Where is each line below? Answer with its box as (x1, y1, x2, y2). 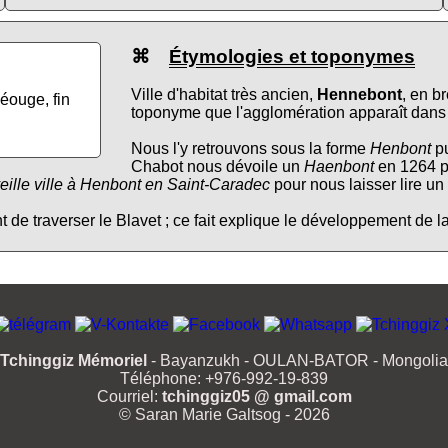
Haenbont (304, 158, 374, 176)
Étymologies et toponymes (169, 45, 415, 67)
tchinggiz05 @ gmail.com (161, 388, 352, 406)
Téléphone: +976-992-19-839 (120, 370, 328, 388)
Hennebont (317, 86, 402, 104)
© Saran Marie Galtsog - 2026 (118, 406, 330, 424)
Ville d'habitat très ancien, (131, 86, 317, 104)
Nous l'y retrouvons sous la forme (131, 140, 370, 158)
